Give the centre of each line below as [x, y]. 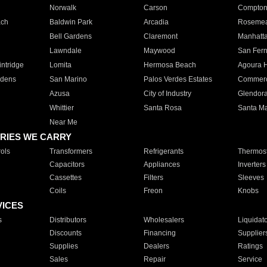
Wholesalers [164, 220]
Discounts [65, 233]
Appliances [162, 164]
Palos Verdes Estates [178, 79]
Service [250, 259]
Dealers [156, 246]
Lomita [60, 65]
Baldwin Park [71, 22]
